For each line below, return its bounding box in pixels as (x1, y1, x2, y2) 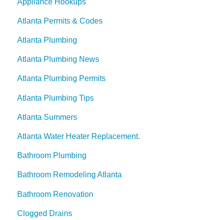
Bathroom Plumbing (17, 151, 86, 160)
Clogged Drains (17, 209, 72, 218)
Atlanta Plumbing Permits (17, 74, 106, 83)
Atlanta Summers (17, 112, 77, 121)
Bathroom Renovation (17, 190, 93, 198)
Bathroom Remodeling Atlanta (17, 170, 122, 179)
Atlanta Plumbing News (17, 55, 99, 64)
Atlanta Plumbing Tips (17, 93, 94, 102)
